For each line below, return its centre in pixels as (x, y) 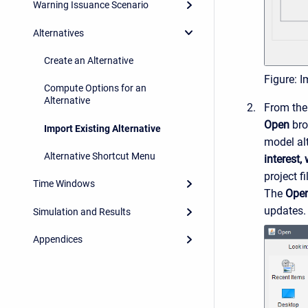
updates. (285, 211)
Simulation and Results (82, 211)
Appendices (58, 240)
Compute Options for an (95, 88)
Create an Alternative (89, 60)
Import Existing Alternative (102, 128)
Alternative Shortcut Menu (100, 156)
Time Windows (64, 184)
